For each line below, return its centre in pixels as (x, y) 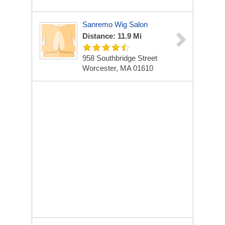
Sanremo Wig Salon (115, 24)
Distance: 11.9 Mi (112, 36)
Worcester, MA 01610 (118, 68)
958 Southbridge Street (120, 58)
